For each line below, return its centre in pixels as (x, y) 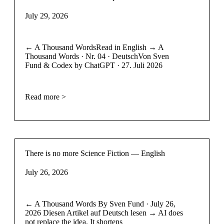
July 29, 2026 (46, 15)
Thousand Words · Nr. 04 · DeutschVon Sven (97, 56)
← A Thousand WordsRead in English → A (94, 47)
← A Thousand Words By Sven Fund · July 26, (100, 203)
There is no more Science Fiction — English (95, 153)
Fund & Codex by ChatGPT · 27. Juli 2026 (93, 65)
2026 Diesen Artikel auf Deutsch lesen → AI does (104, 212)
